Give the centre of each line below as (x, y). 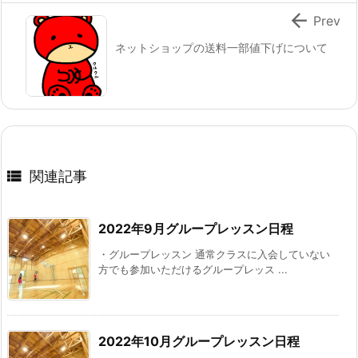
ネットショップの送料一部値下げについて (221, 48)
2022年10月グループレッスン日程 (199, 342)
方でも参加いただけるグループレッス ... (193, 270)
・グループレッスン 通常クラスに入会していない (214, 255)
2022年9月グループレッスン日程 (196, 229)
